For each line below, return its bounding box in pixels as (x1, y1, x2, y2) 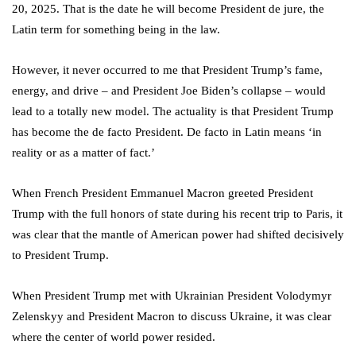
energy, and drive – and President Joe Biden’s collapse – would (12, 84, 326, 98)
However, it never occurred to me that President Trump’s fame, (12, 64, 323, 77)
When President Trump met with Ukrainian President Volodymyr (12, 289, 331, 303)
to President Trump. (12, 249, 109, 262)
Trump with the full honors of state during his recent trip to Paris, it (12, 207, 342, 221)
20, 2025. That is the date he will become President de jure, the (12, 2, 324, 16)
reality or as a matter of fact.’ (12, 146, 155, 160)
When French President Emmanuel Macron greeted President (12, 187, 313, 200)
